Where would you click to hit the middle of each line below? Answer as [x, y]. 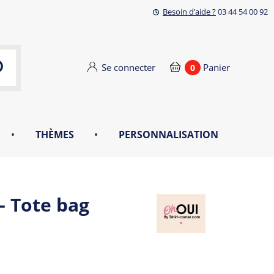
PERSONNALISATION [168, 135]
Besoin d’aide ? [189, 12]
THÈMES [54, 135]
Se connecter [129, 67]
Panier [217, 67]
